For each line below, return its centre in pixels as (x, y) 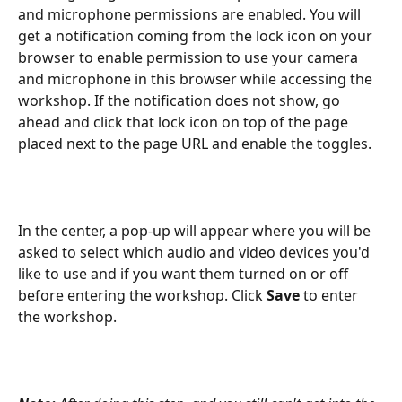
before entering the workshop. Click (142, 295)
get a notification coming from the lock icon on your (197, 35)
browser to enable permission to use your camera (190, 57)
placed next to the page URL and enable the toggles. (195, 143)
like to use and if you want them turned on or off (185, 273)
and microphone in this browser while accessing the (197, 79)
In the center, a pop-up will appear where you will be (196, 230)
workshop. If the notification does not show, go (181, 100)
